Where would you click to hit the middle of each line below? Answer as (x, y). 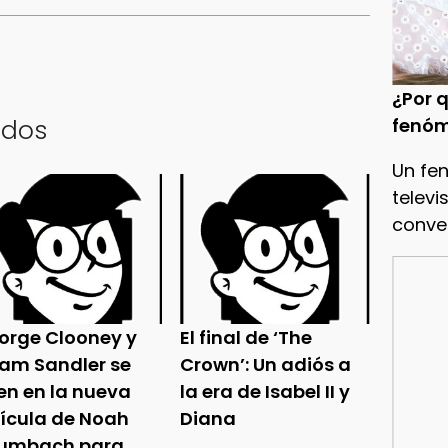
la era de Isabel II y (265, 392)
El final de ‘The (246, 338)
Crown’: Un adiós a (266, 365)
